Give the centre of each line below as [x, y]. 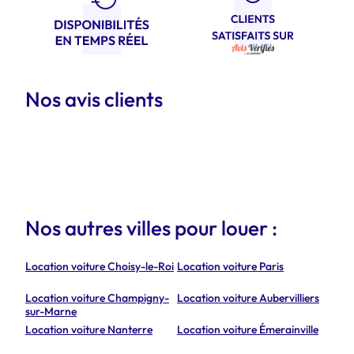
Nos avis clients [94, 99]
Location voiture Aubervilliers [248, 298]
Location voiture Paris [230, 266]
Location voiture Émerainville [248, 330]
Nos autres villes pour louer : [151, 228]
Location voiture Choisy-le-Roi [100, 266]
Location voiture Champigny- [97, 298]
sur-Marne [51, 311]
